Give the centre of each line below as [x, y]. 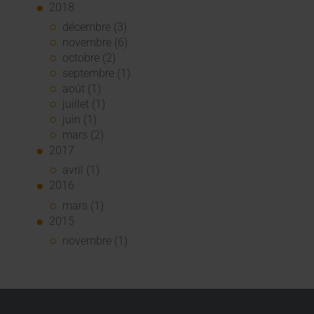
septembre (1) [97, 74]
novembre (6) [95, 43]
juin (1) [80, 120]
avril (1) [81, 170]
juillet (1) [84, 104]
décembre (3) [95, 27]
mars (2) [83, 135]
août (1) [82, 89]
